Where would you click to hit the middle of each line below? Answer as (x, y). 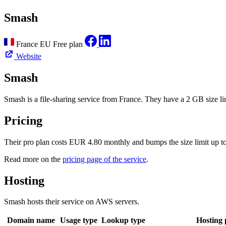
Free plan (69, 44)
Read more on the (33, 159)
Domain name (31, 220)
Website (29, 56)
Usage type (79, 220)
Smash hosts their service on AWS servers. (72, 202)
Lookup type (123, 220)
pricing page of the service (104, 159)
